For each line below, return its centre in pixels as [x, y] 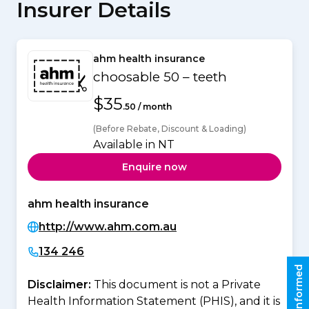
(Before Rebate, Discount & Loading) [170, 129]
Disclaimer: [61, 285]
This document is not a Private [177, 285]
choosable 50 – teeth [160, 77]
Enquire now [154, 167]
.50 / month [147, 107]
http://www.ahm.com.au [108, 227]
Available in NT [134, 145]
